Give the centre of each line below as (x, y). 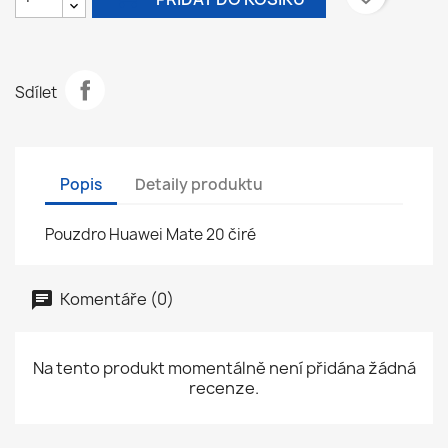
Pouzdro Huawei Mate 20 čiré (150, 234)
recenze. (224, 388)
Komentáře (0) (115, 298)
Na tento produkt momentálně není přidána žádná (224, 368)
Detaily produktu (199, 184)
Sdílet (36, 92)
